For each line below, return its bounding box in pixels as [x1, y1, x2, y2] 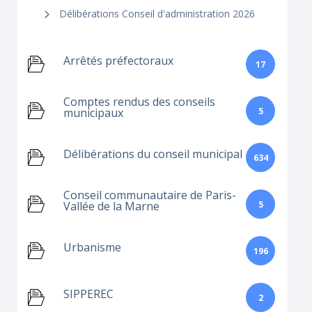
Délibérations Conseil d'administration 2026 [59, 7, 255, 20]
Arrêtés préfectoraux [63, 53, 173, 68]
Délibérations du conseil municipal [63, 146, 242, 162]
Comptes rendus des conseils [63, 94, 215, 109]
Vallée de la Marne [63, 198, 159, 214]
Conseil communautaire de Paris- [63, 187, 236, 203]
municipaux [63, 105, 123, 120]
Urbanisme [63, 240, 121, 255]
